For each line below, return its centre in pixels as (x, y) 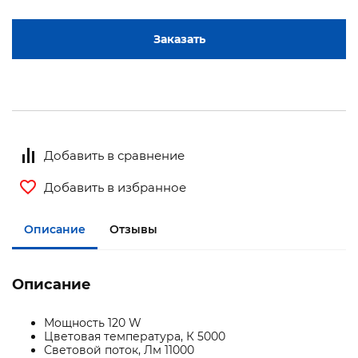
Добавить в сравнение (114, 155)
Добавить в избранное (115, 187)
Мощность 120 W (93, 323)
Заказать (179, 40)
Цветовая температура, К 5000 (135, 337)
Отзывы (133, 229)
